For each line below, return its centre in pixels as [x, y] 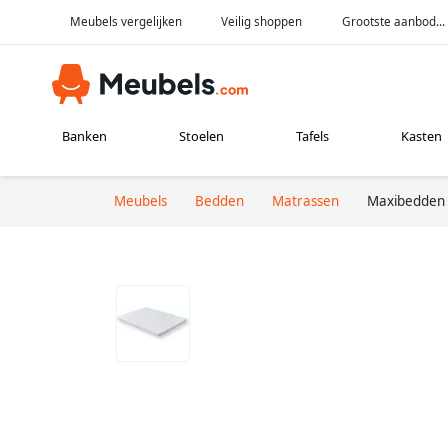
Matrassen [305, 200]
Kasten [421, 136]
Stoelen [202, 136]
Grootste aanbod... [394, 21]
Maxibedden [406, 200]
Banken [85, 136]
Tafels [312, 136]
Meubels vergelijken [125, 21]
